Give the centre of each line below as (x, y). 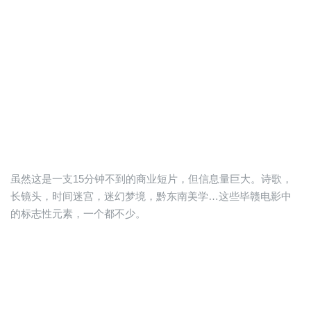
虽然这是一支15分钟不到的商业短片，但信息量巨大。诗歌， (151, 179)
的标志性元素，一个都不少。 (78, 214)
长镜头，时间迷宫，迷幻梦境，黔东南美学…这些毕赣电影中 (151, 196)
